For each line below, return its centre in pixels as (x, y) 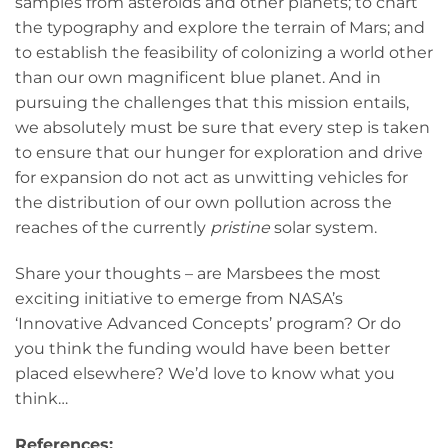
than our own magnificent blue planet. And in (198, 78)
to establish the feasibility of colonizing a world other (224, 53)
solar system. (323, 228)
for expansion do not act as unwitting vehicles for (211, 178)
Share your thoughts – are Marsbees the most (198, 274)
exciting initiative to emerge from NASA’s (179, 299)
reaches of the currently (112, 228)
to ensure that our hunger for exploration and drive (219, 153)
